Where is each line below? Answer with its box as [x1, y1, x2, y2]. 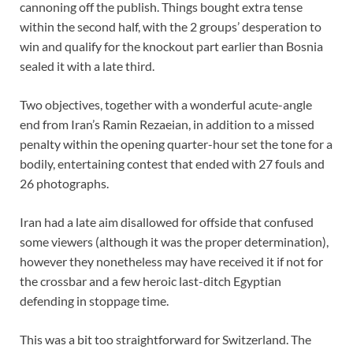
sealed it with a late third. [20, 58, 154, 74]
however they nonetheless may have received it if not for [20, 254, 323, 269]
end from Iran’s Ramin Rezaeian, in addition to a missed [20, 117, 314, 132]
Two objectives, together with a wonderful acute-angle [20, 97, 312, 113]
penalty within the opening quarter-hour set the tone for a [20, 136, 333, 152]
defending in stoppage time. [20, 293, 169, 309]
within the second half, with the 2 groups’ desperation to [20, 19, 321, 35]
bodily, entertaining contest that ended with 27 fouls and [20, 156, 325, 172]
